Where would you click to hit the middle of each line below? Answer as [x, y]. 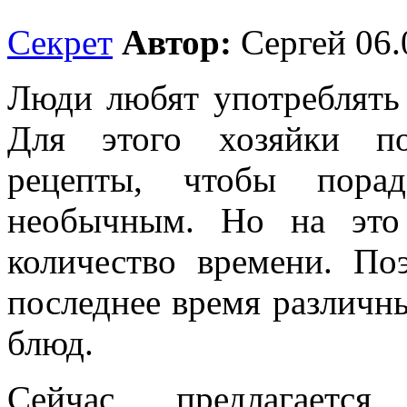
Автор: [177, 42]
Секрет [60, 42]
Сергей [289, 42]
